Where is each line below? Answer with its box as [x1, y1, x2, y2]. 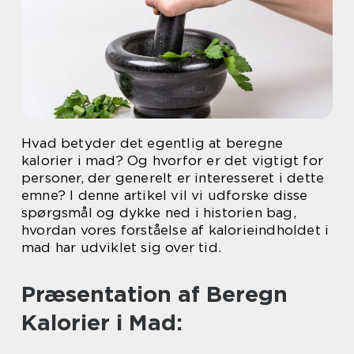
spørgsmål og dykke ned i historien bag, [21, 205, 296, 220]
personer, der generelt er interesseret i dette [21, 170, 325, 186]
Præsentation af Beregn [21, 281, 288, 307]
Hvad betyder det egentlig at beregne [21, 135, 284, 151]
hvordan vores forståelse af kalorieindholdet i [21, 222, 330, 238]
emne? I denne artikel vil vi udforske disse [21, 187, 308, 203]
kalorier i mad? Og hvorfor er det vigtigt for [21, 153, 324, 168]
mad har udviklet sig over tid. [21, 239, 221, 255]
